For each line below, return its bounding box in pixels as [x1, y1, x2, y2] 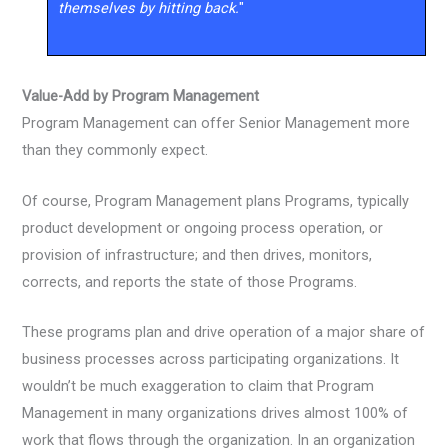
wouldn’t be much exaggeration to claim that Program [22, 376, 375, 395]
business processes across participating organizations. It [22, 349, 400, 368]
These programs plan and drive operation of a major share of [22, 322, 426, 341]
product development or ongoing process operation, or [22, 218, 384, 237]
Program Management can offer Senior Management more [22, 114, 411, 133]
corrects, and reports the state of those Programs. [22, 272, 358, 291]
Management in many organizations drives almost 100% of [22, 403, 409, 422]
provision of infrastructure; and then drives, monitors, [22, 245, 373, 264]
